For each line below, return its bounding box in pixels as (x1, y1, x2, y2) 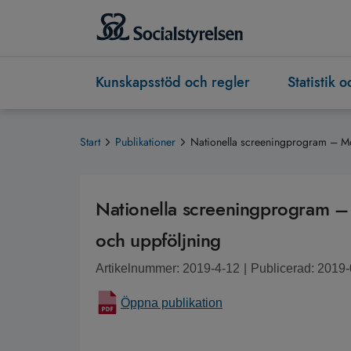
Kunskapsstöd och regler (96, 72, 250, 93)
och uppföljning (96, 226, 222, 255)
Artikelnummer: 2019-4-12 (96, 262, 240, 276)
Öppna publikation (121, 296, 223, 310)
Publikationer (115, 134, 175, 150)
